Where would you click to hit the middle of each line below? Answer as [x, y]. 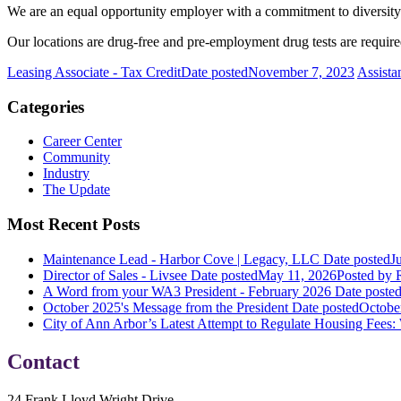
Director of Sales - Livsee [115, 275]
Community [77, 158]
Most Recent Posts [73, 225]
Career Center [82, 141]
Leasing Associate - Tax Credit [94, 72]
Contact [43, 361]
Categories [46, 107]
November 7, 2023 [301, 72]
